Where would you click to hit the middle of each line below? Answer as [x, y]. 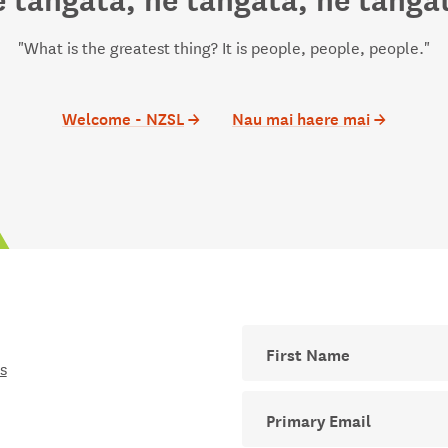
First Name [281, 336]
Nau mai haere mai [301, 117]
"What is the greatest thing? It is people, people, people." [224, 47]
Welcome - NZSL [123, 117]
